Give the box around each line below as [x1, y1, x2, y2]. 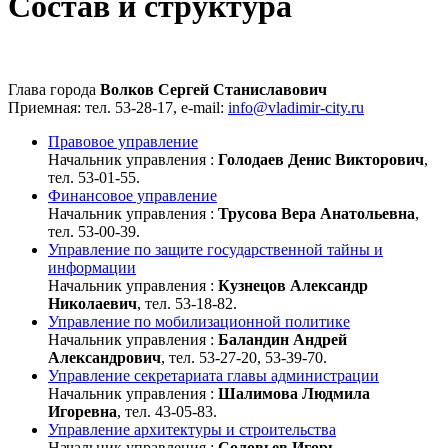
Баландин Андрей [218, 330, 347, 348]
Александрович [48, 348, 161, 366]
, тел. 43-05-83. [117, 402, 217, 420]
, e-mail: [173, 98, 228, 116]
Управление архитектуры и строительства [48, 420, 336, 438]
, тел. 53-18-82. [137, 294, 237, 312]
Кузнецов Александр [218, 276, 368, 294]
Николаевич [48, 294, 137, 312]
